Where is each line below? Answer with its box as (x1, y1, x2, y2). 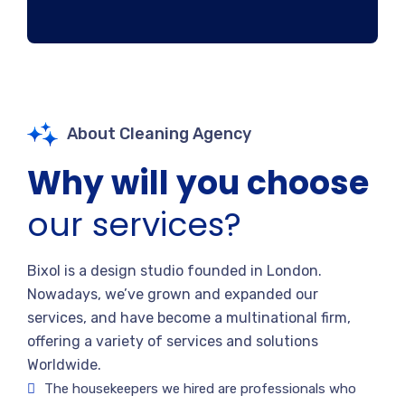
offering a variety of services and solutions (27, 333, 318, 350)
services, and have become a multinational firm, (27, 309, 351, 326)
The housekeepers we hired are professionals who (44, 381, 356, 397)
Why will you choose (27, 160, 369, 206)
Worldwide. (27, 356, 101, 373)
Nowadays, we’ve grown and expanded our (27, 286, 318, 303)
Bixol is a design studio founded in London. (27, 262, 322, 279)
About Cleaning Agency (67, 124, 251, 144)
